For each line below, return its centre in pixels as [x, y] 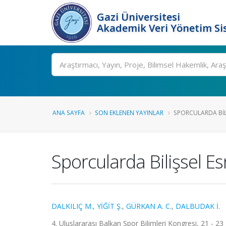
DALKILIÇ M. [72, 206]
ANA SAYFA [69, 112]
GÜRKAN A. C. [149, 206]
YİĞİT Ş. [109, 206]
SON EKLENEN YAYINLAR [129, 112]
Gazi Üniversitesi [138, 17]
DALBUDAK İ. [198, 206]
